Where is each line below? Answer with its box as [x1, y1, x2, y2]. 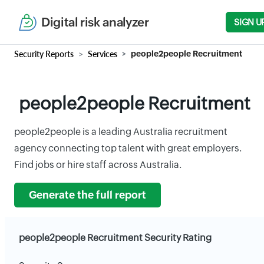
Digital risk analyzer [41, 15, 149, 29]
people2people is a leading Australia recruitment [14, 126, 227, 137]
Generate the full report [29, 189, 146, 201]
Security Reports [14, 49, 74, 59]
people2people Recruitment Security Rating [19, 232, 212, 243]
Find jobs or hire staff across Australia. [14, 159, 181, 170]
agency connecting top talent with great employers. [14, 143, 242, 154]
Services [88, 49, 117, 59]
